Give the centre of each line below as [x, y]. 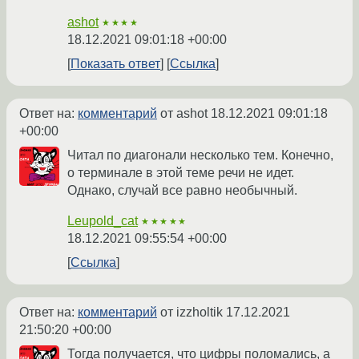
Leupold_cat [103, 221]
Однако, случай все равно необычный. [182, 191]
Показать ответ [115, 64]
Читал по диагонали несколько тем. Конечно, [200, 155]
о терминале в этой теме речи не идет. [181, 173]
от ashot [184, 114]
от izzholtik [192, 313]
